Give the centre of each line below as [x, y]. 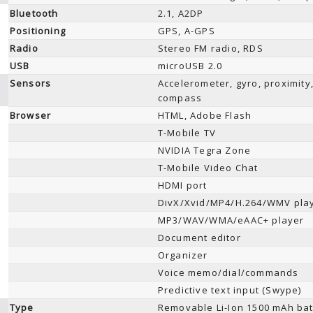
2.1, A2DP [181, 13]
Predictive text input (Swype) [230, 290]
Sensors [30, 83]
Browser [30, 115]
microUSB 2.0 [190, 66]
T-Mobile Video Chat [208, 168]
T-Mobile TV [187, 133]
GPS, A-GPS [186, 31]
